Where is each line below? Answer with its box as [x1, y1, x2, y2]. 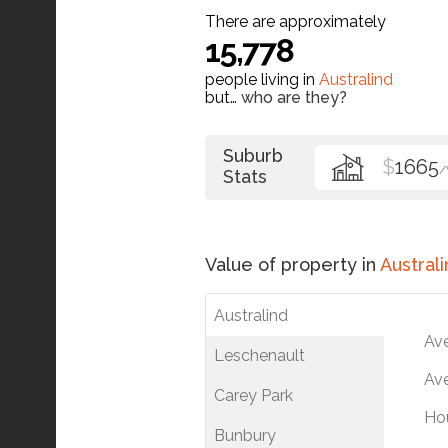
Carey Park [214, 385, 293, 405]
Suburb [223, 144, 283, 166]
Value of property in [205, 253, 380, 275]
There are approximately [205, 11, 386, 31]
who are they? [241, 87, 347, 107]
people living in [205, 69, 319, 89]
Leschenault [214, 345, 305, 365]
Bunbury [214, 425, 276, 445]
